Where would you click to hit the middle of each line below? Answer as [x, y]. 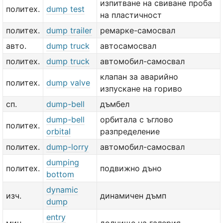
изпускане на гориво [141, 89]
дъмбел [115, 104]
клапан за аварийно [139, 77]
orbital [58, 131]
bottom [60, 174]
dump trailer [69, 30]
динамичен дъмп [133, 196]
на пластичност [131, 15]
